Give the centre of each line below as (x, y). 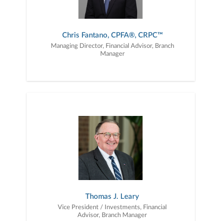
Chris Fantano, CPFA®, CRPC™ (112, 35)
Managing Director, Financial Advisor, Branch (112, 46)
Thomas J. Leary (112, 196)
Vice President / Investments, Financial (112, 207)
